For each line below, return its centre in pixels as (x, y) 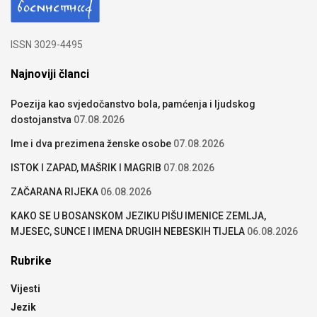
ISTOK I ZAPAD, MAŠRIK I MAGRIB (86, 168)
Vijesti (25, 289)
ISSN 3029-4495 (47, 45)
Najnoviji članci (50, 74)
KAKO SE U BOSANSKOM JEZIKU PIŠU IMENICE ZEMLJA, (138, 216)
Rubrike (31, 261)
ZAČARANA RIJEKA (54, 192)
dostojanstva (41, 120)
